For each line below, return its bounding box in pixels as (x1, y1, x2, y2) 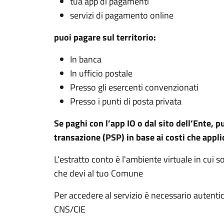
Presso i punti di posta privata (70, 94, 181, 108)
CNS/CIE (54, 202, 85, 216)
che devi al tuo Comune (54, 166, 143, 180)
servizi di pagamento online (70, 8, 173, 22)
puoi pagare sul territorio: (54, 30, 158, 44)
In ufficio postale (70, 66, 132, 80)
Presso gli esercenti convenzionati (70, 80, 198, 94)
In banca (70, 52, 101, 66)
